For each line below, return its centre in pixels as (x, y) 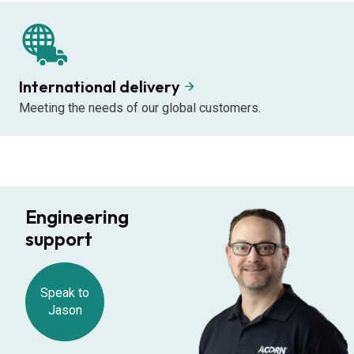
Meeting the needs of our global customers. (140, 107)
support (59, 238)
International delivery (101, 86)
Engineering (77, 216)
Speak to (65, 292)
